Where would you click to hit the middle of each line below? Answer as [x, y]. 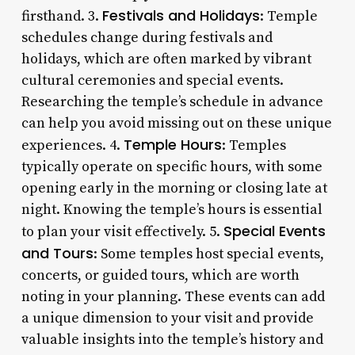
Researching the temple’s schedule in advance [172, 101]
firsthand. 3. [61, 16]
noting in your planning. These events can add [173, 296]
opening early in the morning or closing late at [174, 188]
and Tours [57, 253]
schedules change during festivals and [147, 37]
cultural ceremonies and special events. [152, 80]
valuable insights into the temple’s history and [172, 339]
